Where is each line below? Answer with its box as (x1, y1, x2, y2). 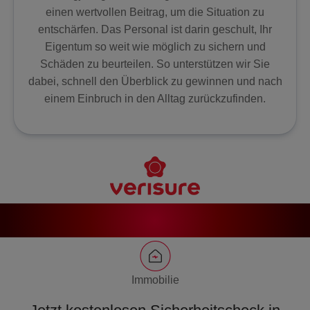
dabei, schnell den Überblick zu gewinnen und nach (28, 75, 282, 87)
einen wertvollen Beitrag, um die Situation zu (46, 6, 264, 18)
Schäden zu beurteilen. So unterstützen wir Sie (40, 57, 270, 70)
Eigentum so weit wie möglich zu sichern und (44, 40, 266, 53)
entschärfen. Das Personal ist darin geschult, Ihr (38, 23, 272, 35)
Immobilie (131, 274, 179, 286)
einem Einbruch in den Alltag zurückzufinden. (44, 92, 266, 104)
